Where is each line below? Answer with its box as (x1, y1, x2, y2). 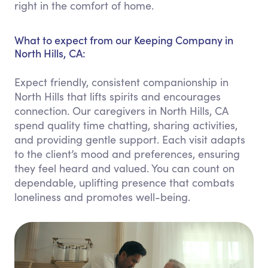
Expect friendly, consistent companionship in (14, 75, 229, 89)
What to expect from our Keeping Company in (14, 32, 233, 47)
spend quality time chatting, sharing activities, (14, 118, 237, 132)
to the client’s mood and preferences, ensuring (14, 147, 240, 161)
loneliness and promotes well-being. (14, 190, 190, 204)
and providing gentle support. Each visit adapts (14, 132, 245, 147)
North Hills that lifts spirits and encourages (14, 89, 221, 103)
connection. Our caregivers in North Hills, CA (14, 103, 229, 118)
